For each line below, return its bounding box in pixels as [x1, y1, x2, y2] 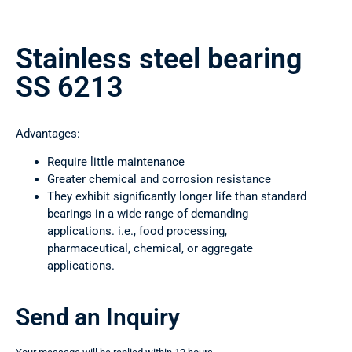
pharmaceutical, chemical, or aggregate [47, 241, 253, 256]
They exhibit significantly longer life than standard [47, 189, 306, 204]
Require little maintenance [47, 155, 185, 170]
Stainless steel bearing [16, 42, 302, 76]
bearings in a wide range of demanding [47, 207, 248, 222]
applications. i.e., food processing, [47, 224, 227, 239]
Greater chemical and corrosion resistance [47, 172, 271, 187]
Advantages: [16, 126, 80, 141]
